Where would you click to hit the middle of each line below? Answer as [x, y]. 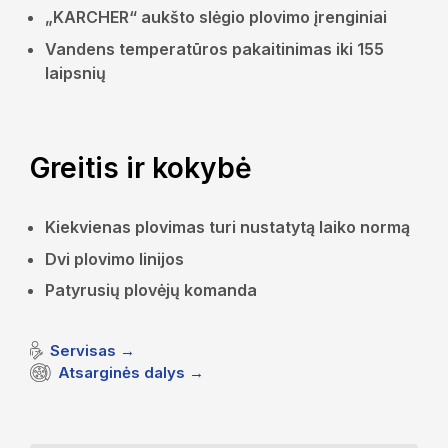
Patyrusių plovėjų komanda [151, 290]
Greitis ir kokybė [141, 168]
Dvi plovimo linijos [114, 258]
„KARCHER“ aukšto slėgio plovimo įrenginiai [216, 17]
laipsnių [75, 72]
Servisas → [93, 350]
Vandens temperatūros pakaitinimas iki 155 [214, 48]
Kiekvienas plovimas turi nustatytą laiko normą [227, 227]
